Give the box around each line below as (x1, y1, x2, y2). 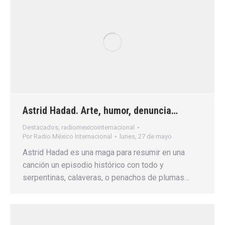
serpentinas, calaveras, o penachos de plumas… (23, 172, 189, 182)
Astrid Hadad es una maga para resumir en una (23, 147, 185, 157)
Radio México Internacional (34, 132, 112, 140)
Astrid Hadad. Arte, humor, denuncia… (23, 104, 178, 117)
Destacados (23, 123, 58, 131)
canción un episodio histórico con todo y (23, 160, 164, 170)
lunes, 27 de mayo (120, 132, 172, 140)
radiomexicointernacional (61, 123, 135, 131)
